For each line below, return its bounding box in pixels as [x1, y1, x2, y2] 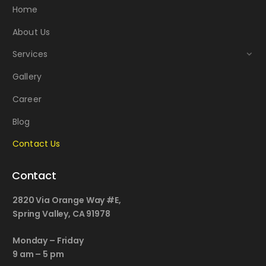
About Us [12, 26, 50, 38]
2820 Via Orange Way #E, [12, 194, 121, 207]
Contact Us [12, 138, 61, 150]
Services [12, 48, 48, 61]
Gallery [12, 71, 42, 83]
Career [12, 93, 42, 105]
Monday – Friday [12, 235, 84, 247]
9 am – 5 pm [12, 248, 64, 261]
